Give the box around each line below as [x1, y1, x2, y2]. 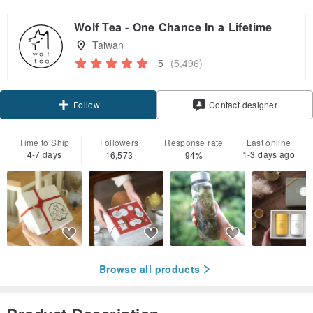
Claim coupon [59, 72, 115, 85]
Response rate [164, 136, 224, 149]
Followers [99, 136, 139, 149]
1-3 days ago [242, 148, 296, 161]
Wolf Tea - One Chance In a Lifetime [74, 19, 272, 36]
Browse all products [99, 262, 201, 277]
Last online [246, 136, 291, 149]
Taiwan [92, 38, 124, 52]
